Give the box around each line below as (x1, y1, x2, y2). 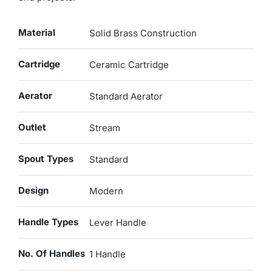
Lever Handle (89, 217, 146, 229)
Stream (89, 122, 120, 134)
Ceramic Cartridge (89, 59, 169, 71)
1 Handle (89, 248, 126, 260)
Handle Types (18, 216, 78, 228)
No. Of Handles (18, 248, 85, 260)
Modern (89, 185, 123, 197)
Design (18, 185, 49, 197)
